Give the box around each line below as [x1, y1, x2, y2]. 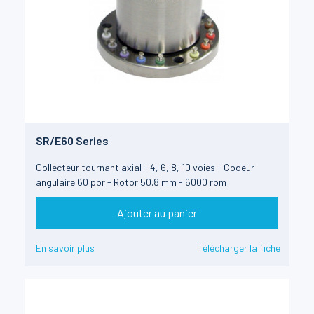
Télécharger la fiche [198, 242, 280, 254]
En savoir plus [36, 242, 95, 254]
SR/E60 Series [36, 133, 109, 147]
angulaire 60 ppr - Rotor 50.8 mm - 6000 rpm [36, 175, 226, 188]
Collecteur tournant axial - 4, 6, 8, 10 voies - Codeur [36, 161, 254, 173]
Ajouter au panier [117, 206, 197, 220]
